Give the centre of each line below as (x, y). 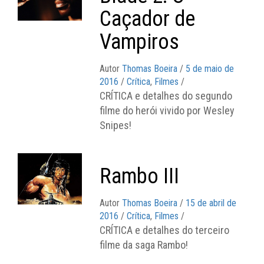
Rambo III (140, 176)
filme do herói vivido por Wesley (167, 110)
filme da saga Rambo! (144, 245)
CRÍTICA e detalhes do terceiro (165, 230)
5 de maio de (210, 68)
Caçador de (148, 19)
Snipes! (116, 125)
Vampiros (140, 42)
